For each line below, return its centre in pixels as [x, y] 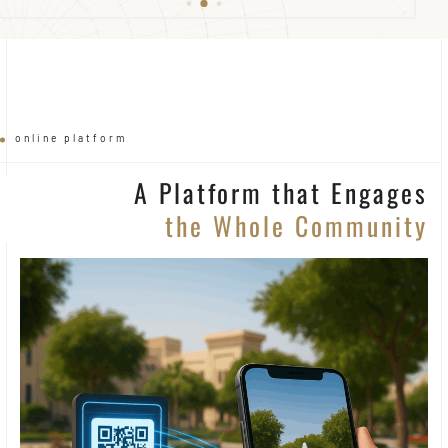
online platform [71, 137]
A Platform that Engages [281, 191]
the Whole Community [296, 224]
